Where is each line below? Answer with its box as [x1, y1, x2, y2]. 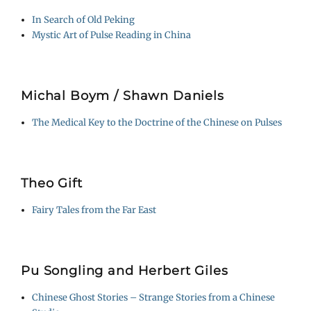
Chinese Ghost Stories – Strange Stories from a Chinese [32, 291, 276, 303]
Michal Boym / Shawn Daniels [21, 88, 224, 104]
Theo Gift [21, 176, 83, 192]
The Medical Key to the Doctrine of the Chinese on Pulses [32, 116, 283, 128]
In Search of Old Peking [32, 13, 135, 26]
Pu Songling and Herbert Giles [21, 263, 228, 279]
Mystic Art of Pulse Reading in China [32, 28, 192, 41]
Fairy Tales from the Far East [32, 203, 157, 216]
